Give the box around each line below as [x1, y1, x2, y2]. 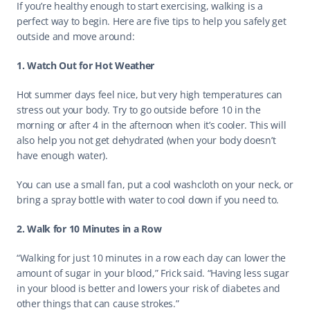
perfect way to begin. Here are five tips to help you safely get [17, 15, 286, 28]
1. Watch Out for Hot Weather [17, 59, 155, 72]
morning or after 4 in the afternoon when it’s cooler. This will [17, 118, 286, 131]
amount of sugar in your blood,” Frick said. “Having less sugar [17, 266, 289, 280]
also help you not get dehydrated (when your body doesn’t [17, 134, 276, 147]
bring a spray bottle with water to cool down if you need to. [17, 193, 282, 206]
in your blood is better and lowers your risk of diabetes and [17, 282, 281, 295]
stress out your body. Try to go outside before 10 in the [17, 103, 261, 116]
